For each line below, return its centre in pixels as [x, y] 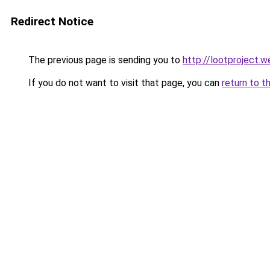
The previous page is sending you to [104, 60]
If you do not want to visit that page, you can [124, 83]
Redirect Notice [52, 21]
